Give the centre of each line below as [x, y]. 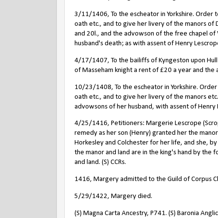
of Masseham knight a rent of [117, 70]
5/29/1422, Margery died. [113, 197]
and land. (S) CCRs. [100, 163]
